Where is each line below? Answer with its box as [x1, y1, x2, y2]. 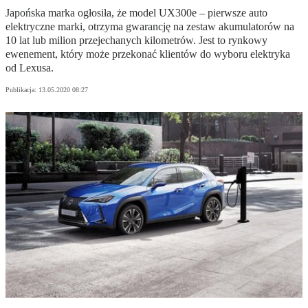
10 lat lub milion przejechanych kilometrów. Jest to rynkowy [5, 34, 267, 47]
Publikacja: [5, 86, 38, 94]
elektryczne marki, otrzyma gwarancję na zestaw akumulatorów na [5, 21, 294, 33]
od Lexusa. [5, 62, 54, 74]
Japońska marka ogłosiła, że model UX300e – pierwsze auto [5, 7, 267, 19]
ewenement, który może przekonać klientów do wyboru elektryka [5, 48, 290, 60]
